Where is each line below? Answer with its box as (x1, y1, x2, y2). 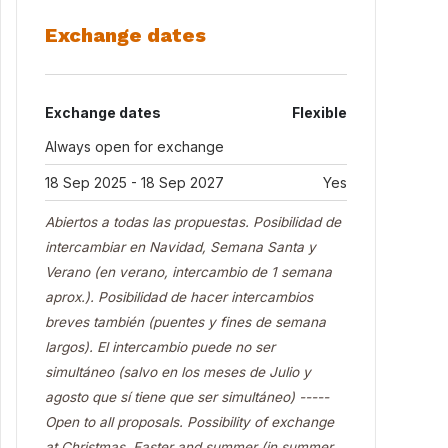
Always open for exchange (45, 138, 224, 155)
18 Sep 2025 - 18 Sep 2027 (45, 174, 224, 191)
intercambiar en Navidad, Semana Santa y (45, 239, 316, 255)
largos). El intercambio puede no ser (45, 339, 275, 355)
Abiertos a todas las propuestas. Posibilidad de (45, 214, 341, 230)
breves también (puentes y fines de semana (45, 314, 326, 330)
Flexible (292, 104, 347, 121)
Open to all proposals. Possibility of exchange (45, 414, 334, 430)
